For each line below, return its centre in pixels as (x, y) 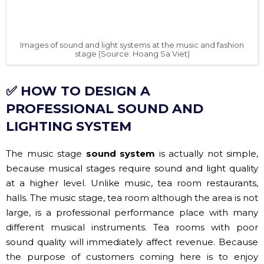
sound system (118, 128)
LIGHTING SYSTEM (69, 101)
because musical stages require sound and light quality (132, 143)
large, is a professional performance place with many (132, 187)
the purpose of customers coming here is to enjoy (132, 232)
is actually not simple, (207, 128)
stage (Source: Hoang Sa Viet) (132, 29)
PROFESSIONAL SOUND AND (105, 84)
